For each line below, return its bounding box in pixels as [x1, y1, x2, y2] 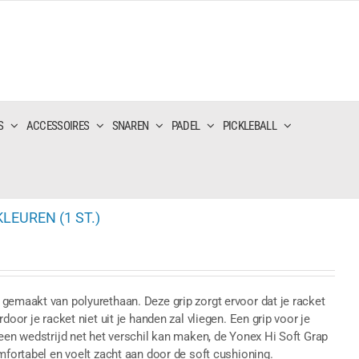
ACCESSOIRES [26, 118, 90, 133]
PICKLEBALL [222, 118, 276, 133]
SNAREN [111, 118, 149, 133]
